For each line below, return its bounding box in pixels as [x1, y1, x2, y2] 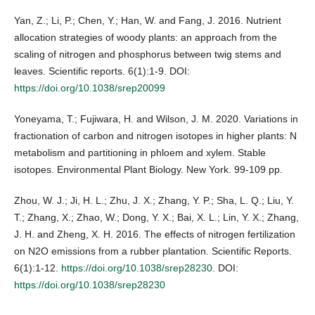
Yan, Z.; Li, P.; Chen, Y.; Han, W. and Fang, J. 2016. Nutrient [14, 14, 281, 26]
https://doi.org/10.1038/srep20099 [14, 82, 165, 94]
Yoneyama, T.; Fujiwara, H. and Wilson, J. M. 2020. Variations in [14, 112, 298, 124]
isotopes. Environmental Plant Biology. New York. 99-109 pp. [14, 163, 283, 175]
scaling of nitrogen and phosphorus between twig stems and [14, 48, 281, 60]
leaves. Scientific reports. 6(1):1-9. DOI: [14, 65, 190, 77]
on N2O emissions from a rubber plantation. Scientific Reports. [14, 245, 292, 257]
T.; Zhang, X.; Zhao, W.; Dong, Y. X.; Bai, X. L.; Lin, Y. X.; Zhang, [14, 211, 299, 223]
